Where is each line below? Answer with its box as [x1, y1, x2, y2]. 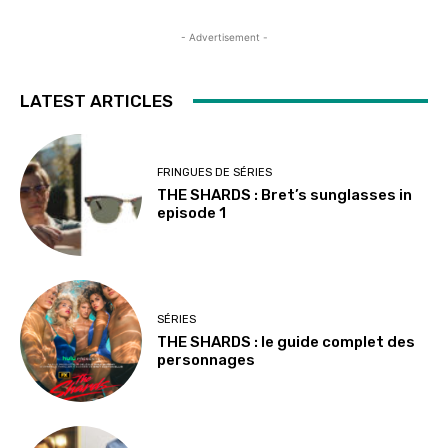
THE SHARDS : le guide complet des [157, 332, 416, 351]
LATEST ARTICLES [20, 90, 173, 111]
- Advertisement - [180, 30, 268, 43]
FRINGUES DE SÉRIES [157, 166, 273, 180]
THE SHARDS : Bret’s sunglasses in [157, 186, 413, 205]
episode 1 [157, 204, 227, 223]
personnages [157, 350, 256, 369]
